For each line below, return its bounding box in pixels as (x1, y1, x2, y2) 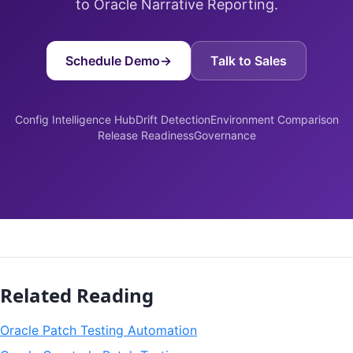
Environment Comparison (210, 113, 339, 126)
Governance (193, 128, 256, 142)
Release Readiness (97, 128, 194, 142)
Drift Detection (135, 113, 210, 126)
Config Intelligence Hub (14, 113, 136, 126)
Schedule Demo (65, 53, 160, 69)
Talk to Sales (210, 53, 287, 69)
